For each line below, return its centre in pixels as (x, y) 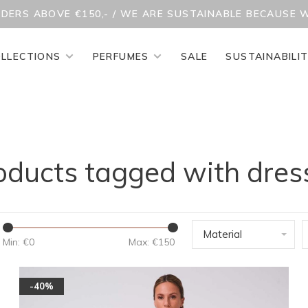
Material (222, 234)
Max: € (143, 242)
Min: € (16, 242)
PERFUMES (121, 56)
